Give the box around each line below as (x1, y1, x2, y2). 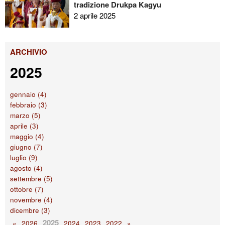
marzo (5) (10, 110, 41, 121)
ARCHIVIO (10, 46, 47, 58)
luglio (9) (10, 153, 38, 163)
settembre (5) (10, 174, 53, 184)
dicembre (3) (10, 205, 50, 215)
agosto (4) (10, 163, 43, 173)
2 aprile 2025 (73, 10, 116, 21)
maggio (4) (10, 132, 44, 142)
